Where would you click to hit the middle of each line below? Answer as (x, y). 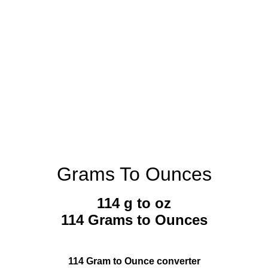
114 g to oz (134, 203)
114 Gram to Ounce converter (134, 261)
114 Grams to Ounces (134, 220)
